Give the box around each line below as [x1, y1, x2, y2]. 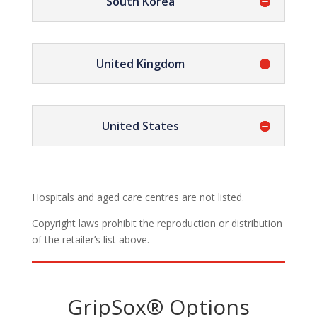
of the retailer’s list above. [31, 233, 149, 246]
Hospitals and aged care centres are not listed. [31, 190, 244, 204]
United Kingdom [96, 56, 185, 71]
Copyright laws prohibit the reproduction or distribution [31, 217, 282, 230]
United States [102, 118, 180, 134]
